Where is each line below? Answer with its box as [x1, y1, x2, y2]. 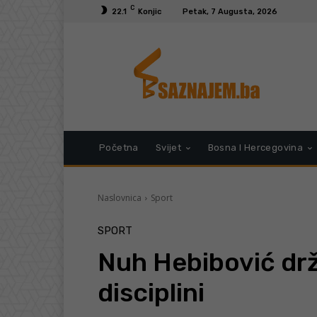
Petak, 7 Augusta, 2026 [183, 6, 277, 16]
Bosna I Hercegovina [207, 142, 304, 154]
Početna [99, 142, 139, 154]
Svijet [155, 142, 182, 154]
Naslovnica [98, 192, 142, 204]
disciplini [98, 277, 204, 309]
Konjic [138, 6, 161, 16]
